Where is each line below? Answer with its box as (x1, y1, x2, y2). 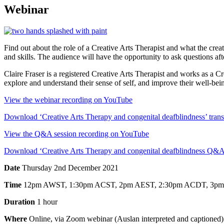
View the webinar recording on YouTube (4, 95, 132, 104)
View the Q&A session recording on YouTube (4, 129, 149, 138)
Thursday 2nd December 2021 (20, 163, 118, 172)
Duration (4, 197, 37, 206)
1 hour (37, 197, 57, 206)
